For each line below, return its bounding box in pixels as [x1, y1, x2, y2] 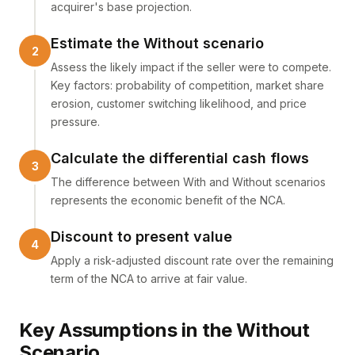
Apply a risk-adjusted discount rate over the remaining [51, 254, 334, 267]
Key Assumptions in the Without [19, 319, 310, 342]
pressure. [51, 115, 100, 128]
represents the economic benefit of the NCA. [51, 193, 285, 207]
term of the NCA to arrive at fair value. [51, 272, 247, 285]
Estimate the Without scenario [51, 35, 264, 52]
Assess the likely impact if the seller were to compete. [51, 60, 331, 74]
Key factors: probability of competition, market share [51, 78, 324, 92]
